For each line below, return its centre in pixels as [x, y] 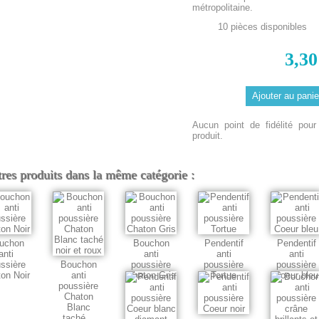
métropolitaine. [223, 7]
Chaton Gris [151, 276]
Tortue [224, 276]
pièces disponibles [268, 26]
